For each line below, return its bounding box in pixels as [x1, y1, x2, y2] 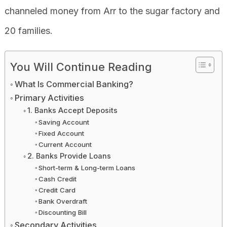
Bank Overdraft [39, 197, 88, 205]
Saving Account [39, 118, 90, 126]
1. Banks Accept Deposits [27, 105, 118, 115]
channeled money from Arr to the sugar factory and [4, 5, 220, 16]
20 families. [4, 25, 55, 36]
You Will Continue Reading [10, 60, 152, 73]
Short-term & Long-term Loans [39, 163, 136, 172]
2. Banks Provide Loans [27, 151, 111, 161]
